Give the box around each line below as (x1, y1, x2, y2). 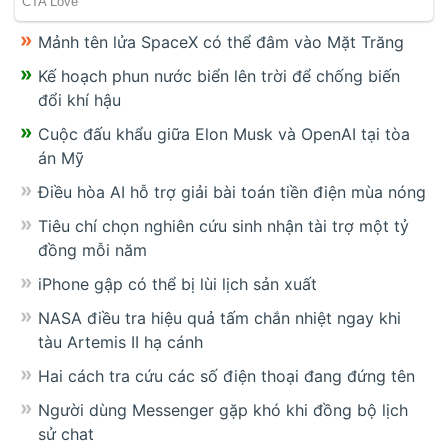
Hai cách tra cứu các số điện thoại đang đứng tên (38, 365, 415, 386)
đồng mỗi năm (38, 239, 147, 260)
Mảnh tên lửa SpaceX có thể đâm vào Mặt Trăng (38, 31, 404, 52)
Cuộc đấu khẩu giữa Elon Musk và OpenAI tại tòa (38, 123, 410, 144)
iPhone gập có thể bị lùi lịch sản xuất (38, 273, 317, 294)
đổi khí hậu (38, 89, 121, 110)
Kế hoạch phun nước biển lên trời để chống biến (38, 65, 400, 86)
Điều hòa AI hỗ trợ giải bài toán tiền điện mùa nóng (38, 181, 426, 202)
